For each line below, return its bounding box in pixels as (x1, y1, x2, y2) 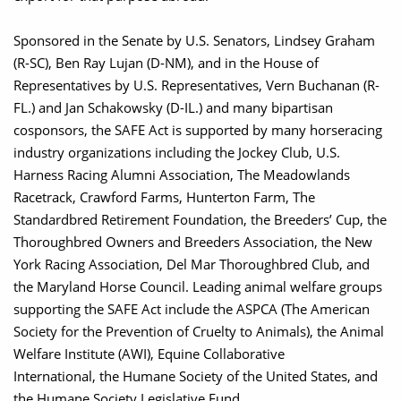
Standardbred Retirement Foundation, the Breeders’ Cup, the (13, 210, 387, 228)
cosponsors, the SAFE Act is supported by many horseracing (13, 121, 382, 139)
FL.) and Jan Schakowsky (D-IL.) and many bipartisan (13, 98, 333, 116)
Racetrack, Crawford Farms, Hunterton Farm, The (13, 188, 315, 206)
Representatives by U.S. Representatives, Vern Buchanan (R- (13, 76, 380, 94)
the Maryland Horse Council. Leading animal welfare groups (13, 277, 382, 295)
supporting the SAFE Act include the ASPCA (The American (13, 300, 370, 318)
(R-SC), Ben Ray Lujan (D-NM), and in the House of (13, 54, 319, 72)
